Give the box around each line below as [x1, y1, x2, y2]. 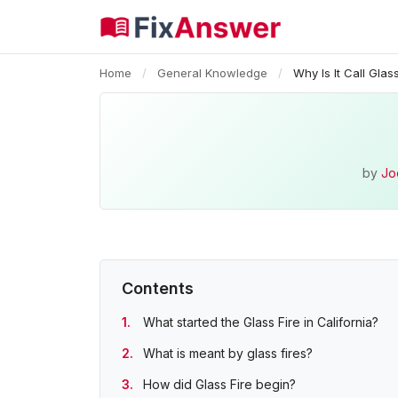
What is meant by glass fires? [143, 346, 313, 361]
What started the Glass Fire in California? [143, 314, 378, 330]
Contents [122, 279, 194, 298]
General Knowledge [157, 66, 267, 80]
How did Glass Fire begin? [143, 377, 296, 392]
